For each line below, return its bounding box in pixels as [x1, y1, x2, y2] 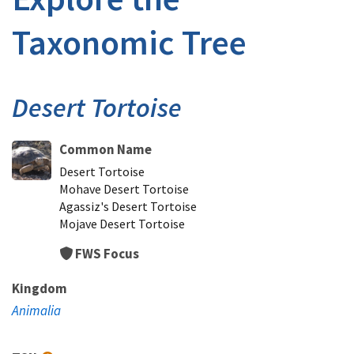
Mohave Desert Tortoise [59, 181, 189, 197]
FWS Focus [75, 245, 139, 262]
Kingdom [12, 280, 67, 297]
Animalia [12, 302, 61, 319]
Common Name [59, 141, 152, 158]
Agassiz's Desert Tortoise [59, 198, 197, 214]
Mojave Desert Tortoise [59, 216, 185, 232]
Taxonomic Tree [12, 21, 247, 64]
